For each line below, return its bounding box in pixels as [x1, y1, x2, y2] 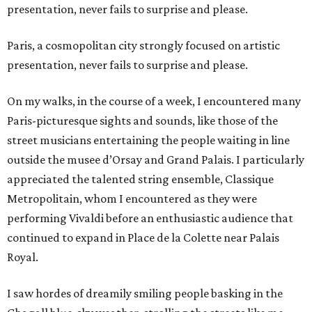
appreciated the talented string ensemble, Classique [7, 172, 274, 187]
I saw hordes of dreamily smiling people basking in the [7, 286, 283, 301]
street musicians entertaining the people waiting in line [7, 133, 290, 148]
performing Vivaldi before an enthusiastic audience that [7, 211, 293, 226]
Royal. [7, 250, 38, 265]
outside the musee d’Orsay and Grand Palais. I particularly [7, 153, 304, 167]
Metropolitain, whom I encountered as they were [7, 192, 257, 206]
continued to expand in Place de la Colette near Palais [7, 231, 279, 245]
